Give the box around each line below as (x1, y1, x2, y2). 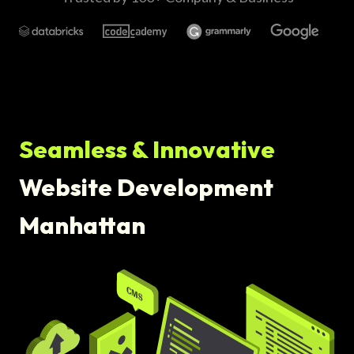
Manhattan (19, 210, 145, 240)
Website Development (19, 172, 273, 202)
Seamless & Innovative (19, 134, 275, 164)
